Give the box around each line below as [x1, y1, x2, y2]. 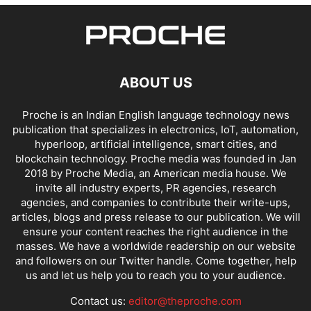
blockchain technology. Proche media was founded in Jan [15, 151, 296, 165]
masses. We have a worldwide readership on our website [15, 239, 296, 253]
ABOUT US [119, 74, 192, 91]
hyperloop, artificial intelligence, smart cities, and [34, 137, 277, 151]
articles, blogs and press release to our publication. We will [10, 210, 301, 224]
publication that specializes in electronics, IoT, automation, [12, 122, 299, 136]
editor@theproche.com [128, 294, 242, 308]
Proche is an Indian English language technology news [22, 108, 289, 121]
